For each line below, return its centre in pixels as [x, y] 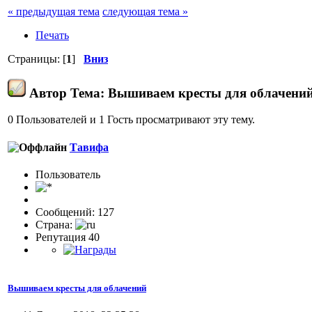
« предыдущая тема [54, 11]
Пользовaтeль [68, 174]
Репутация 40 [68, 237]
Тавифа [89, 147]
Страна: [55, 224]
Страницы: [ [37, 58]
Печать [52, 35]
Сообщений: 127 [75, 212]
